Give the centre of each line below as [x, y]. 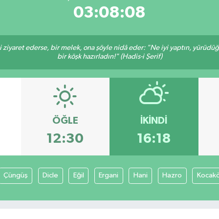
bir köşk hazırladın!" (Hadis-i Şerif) [109, 56]
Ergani [109, 175]
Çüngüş [15, 175]
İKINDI [154, 121]
